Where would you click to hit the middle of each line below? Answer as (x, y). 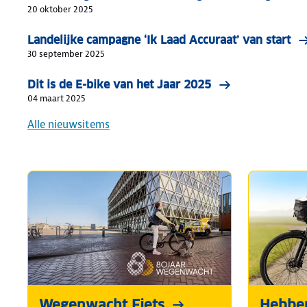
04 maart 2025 (56, 98)
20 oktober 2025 (60, 9)
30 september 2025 (66, 53)
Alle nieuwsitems (69, 124)
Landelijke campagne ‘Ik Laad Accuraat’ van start (159, 40)
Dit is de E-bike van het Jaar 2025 (119, 84)
